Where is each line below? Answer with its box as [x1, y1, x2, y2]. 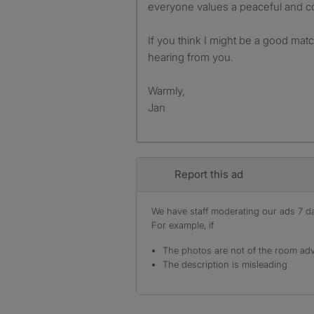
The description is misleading [163, 259, 287, 270]
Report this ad [174, 168, 243, 181]
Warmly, [148, 84, 185, 97]
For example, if [151, 219, 214, 231]
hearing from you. [148, 50, 233, 64]
